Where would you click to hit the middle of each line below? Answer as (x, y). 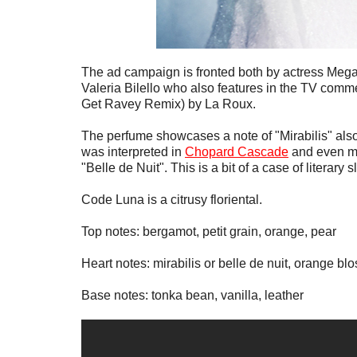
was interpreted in (133, 152)
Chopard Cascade (237, 152)
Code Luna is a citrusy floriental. (172, 200)
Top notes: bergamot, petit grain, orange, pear (209, 232)
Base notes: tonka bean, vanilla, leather (194, 296)
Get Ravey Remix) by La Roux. (169, 104)
